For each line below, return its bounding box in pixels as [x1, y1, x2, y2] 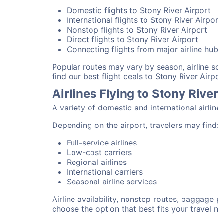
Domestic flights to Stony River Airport [67, 5, 211, 15]
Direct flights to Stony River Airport [67, 35, 198, 44]
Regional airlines [67, 157, 127, 167]
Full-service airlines [67, 138, 137, 147]
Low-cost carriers [67, 147, 132, 157]
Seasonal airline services [67, 177, 157, 186]
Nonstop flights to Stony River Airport [67, 25, 207, 35]
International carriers [67, 167, 143, 177]
